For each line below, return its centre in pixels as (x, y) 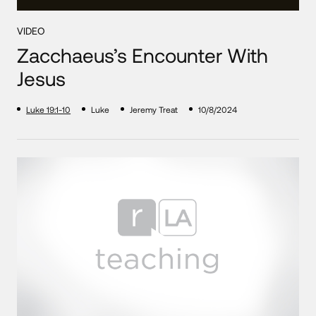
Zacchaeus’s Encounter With (143, 55)
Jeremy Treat (154, 109)
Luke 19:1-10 (49, 109)
